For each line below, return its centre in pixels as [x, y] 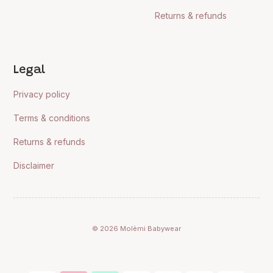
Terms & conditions [52, 118]
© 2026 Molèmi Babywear [136, 228]
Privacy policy [42, 94]
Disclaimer [34, 165]
